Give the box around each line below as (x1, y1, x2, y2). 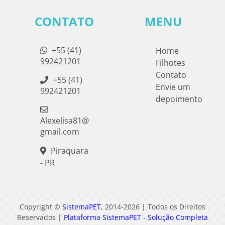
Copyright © (20, 201, 62, 211)
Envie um (156, 81, 191, 92)
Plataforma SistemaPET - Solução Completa (64, 212, 208, 222)
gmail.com (40, 126, 79, 137)
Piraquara (48, 145, 88, 156)
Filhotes (156, 57, 186, 68)
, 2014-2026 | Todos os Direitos (101, 201, 205, 211)
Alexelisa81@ (40, 115, 89, 126)
